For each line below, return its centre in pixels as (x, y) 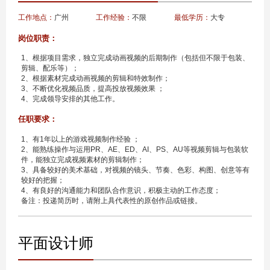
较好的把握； (42, 180)
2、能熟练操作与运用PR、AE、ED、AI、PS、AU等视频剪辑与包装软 (134, 149)
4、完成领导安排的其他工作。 (70, 99)
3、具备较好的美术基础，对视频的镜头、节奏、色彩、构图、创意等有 (135, 170)
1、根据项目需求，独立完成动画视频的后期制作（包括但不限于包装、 (135, 58)
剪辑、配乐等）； (50, 68)
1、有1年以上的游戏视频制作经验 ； (80, 139)
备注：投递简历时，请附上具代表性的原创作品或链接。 (111, 200)
